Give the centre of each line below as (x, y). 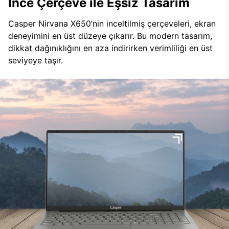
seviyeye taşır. (36, 60)
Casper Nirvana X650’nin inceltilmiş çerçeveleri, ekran (112, 24)
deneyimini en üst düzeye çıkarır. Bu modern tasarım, (110, 36)
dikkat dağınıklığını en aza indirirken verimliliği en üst (110, 48)
